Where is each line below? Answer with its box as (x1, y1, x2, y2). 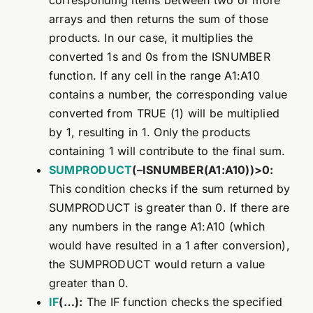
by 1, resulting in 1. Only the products (48, 125, 251, 140)
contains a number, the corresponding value (48, 87, 288, 102)
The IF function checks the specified (82, 295, 283, 310)
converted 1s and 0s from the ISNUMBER (48, 50, 270, 64)
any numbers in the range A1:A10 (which (48, 219, 265, 234)
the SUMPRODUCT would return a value (48, 257, 265, 272)
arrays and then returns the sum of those (48, 12, 269, 27)
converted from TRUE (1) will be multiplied (48, 106, 280, 121)
